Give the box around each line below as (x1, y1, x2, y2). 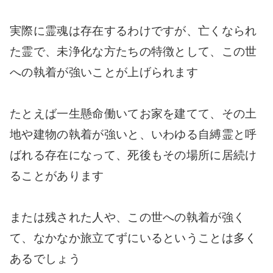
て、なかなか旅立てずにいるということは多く (10, 232, 257, 245)
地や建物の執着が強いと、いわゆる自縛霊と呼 (10, 128, 257, 141)
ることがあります (10, 169, 104, 183)
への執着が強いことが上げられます (10, 66, 199, 79)
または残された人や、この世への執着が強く (10, 211, 246, 224)
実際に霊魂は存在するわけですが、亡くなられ (10, 24, 257, 38)
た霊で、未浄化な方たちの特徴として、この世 (10, 45, 257, 58)
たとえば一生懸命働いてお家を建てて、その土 (10, 107, 257, 121)
